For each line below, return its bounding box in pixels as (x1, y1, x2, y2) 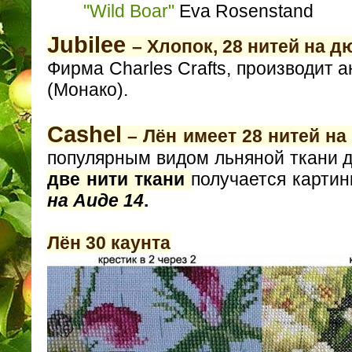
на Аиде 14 (47, 190, 144, 211)
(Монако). (47, 79, 128, 101)
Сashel (47, 122, 122, 148)
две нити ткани (47, 169, 191, 190)
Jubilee (47, 32, 132, 58)
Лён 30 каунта (47, 233, 170, 254)
